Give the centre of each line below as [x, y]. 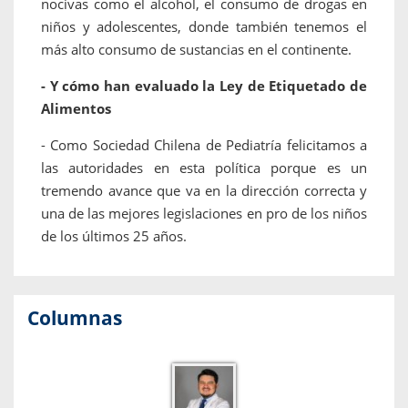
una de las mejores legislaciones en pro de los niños [204, 214]
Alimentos [76, 109]
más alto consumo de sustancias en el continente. [196, 50]
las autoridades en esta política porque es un [204, 168]
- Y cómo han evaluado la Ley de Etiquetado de [204, 86]
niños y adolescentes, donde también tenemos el [204, 27]
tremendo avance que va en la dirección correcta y [204, 191]
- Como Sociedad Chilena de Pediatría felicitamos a [204, 145]
